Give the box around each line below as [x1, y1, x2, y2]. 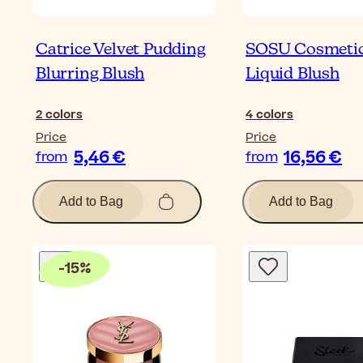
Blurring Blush [36, 65, 145, 83]
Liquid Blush [246, 65, 340, 83]
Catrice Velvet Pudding [36, 41, 206, 58]
